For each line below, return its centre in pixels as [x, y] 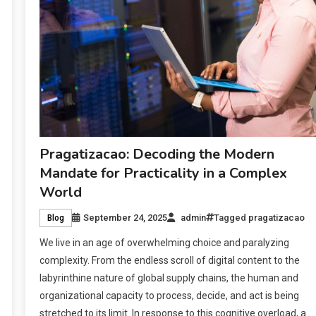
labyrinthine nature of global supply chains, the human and [169, 278]
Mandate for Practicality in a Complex [163, 173]
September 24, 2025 [125, 217]
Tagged [231, 217]
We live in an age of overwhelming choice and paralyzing [164, 242]
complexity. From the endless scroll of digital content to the [169, 260]
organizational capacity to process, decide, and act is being [169, 295]
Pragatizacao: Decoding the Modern [157, 154]
